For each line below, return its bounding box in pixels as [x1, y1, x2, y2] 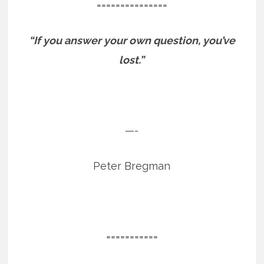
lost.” [119, 54, 145, 67]
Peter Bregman [93, 160, 171, 173]
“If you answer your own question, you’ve [28, 34, 235, 47]
